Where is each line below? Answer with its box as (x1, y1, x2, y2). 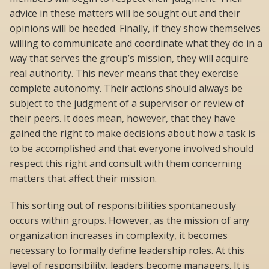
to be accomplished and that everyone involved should (10, 142, 253, 156)
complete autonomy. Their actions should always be (10, 82, 243, 95)
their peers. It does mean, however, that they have (10, 112, 235, 125)
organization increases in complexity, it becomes (10, 229, 228, 243)
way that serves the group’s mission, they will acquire (10, 52, 249, 65)
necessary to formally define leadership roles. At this (10, 244, 244, 258)
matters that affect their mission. (10, 172, 157, 186)
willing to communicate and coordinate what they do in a (10, 37, 262, 50)
